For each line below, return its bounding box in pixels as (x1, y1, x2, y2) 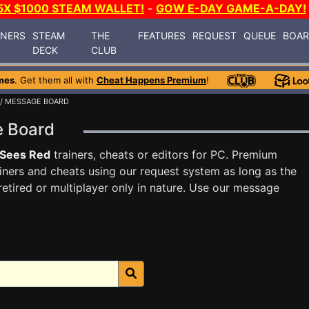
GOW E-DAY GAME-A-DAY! (156, 1, 306, 15)
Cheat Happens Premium (97, 74, 206, 86)
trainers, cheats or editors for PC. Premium (50, 148, 277, 161)
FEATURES (138, 29, 186, 41)
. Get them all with (14, 74, 97, 86)
